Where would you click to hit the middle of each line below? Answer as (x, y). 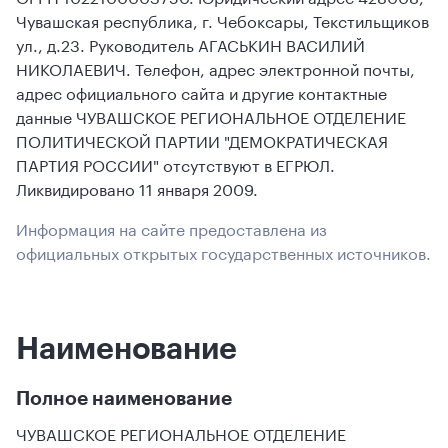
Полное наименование (124, 397)
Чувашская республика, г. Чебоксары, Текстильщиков (222, 19)
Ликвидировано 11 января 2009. (137, 187)
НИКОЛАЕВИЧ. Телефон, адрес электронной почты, (215, 67)
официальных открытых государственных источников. (223, 251)
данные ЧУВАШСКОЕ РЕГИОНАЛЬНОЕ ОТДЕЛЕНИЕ (211, 115)
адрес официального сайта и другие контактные (201, 91)
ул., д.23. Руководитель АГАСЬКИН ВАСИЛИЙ (190, 43)
